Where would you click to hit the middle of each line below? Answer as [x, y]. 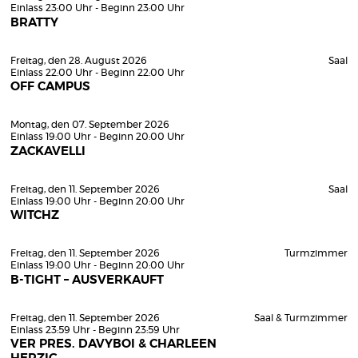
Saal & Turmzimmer [300, 318]
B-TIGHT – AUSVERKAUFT [87, 280]
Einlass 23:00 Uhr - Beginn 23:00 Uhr [97, 8]
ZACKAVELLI [48, 151]
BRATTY [34, 22]
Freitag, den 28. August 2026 [79, 60]
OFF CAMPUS [50, 87]
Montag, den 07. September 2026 [90, 125]
